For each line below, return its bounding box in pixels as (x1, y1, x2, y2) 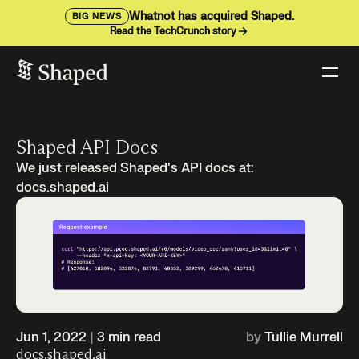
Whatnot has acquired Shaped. (129, 10, 295, 24)
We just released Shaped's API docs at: (16, 160, 254, 177)
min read (105, 329, 161, 346)
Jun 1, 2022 (16, 329, 87, 346)
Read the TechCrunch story (110, 25, 236, 38)
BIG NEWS (72, 10, 122, 23)
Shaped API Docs (16, 135, 158, 159)
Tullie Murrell (264, 329, 343, 346)
